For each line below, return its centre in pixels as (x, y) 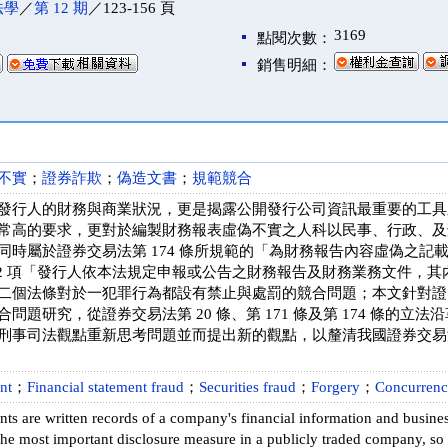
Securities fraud (247, 387)
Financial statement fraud (105, 387)
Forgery (335, 387)
